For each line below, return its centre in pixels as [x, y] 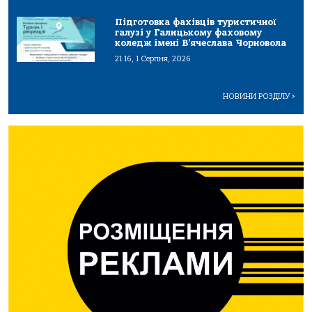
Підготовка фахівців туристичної [196, 22]
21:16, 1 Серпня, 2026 [153, 59]
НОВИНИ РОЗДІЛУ [257, 97]
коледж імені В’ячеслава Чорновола [201, 43]
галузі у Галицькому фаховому [189, 33]
